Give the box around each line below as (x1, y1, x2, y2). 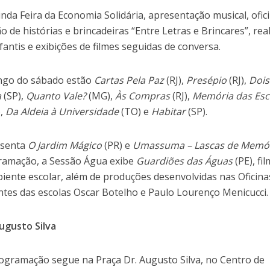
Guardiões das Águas (136, 154, 233, 168)
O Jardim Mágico (28, 139, 102, 152)
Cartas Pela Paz (94, 74, 165, 87)
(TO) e (119, 105, 152, 119)
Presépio (186, 74, 227, 87)
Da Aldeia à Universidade (5, 105, 119, 119)
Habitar (151, 105, 186, 119)
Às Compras (115, 89, 171, 103)
